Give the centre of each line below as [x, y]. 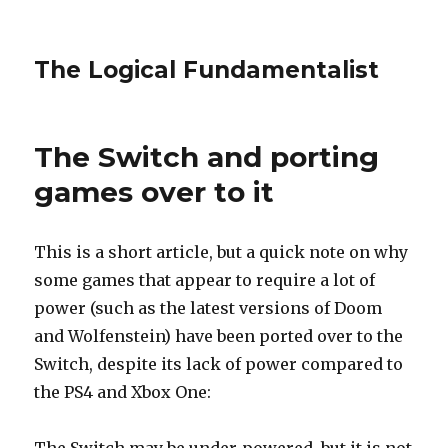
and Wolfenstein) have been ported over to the [219, 336]
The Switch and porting [207, 157]
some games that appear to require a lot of [205, 280]
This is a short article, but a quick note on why [221, 252]
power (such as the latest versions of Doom [208, 308]
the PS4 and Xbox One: [123, 392]
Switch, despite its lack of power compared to [219, 364]
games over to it [154, 192]
